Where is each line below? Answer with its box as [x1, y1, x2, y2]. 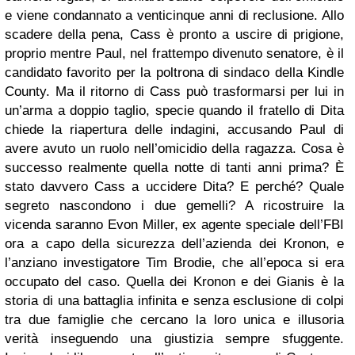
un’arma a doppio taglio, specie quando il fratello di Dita [5, 103, 344, 118]
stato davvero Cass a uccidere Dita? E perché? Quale [5, 179, 344, 194]
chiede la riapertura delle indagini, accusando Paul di [5, 122, 344, 137]
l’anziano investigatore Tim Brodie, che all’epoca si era [5, 255, 344, 270]
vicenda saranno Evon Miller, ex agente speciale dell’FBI [5, 217, 344, 232]
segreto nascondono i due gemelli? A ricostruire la [5, 198, 344, 213]
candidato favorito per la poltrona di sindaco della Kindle [5, 65, 344, 80]
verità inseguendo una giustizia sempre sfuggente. [5, 331, 344, 346]
